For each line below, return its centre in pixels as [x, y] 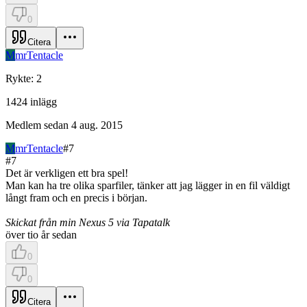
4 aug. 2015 [97, 125]
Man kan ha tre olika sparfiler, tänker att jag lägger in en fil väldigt [148, 185]
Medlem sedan [37, 125]
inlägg [44, 101]
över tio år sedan [41, 234]
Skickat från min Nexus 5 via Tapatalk [88, 222]
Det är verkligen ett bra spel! [67, 173]
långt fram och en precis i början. [76, 197]
